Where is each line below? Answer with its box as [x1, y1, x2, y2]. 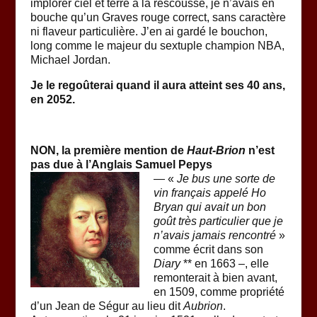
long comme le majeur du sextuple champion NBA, [30, 39, 284, 52]
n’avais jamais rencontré [153, 229, 279, 241]
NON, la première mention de [30, 144, 187, 156]
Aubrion [183, 299, 223, 312]
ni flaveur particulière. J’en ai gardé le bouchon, [30, 25, 267, 38]
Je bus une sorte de [176, 172, 275, 185]
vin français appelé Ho [153, 186, 266, 199]
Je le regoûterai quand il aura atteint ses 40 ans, [30, 79, 285, 91]
